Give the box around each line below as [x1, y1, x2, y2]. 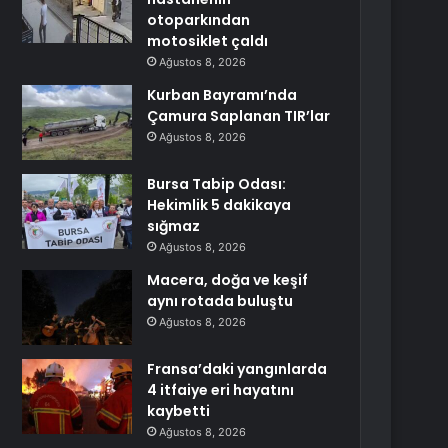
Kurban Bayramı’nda [147, 85, 298, 105]
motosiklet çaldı [147, 31, 269, 51]
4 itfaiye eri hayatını [147, 380, 295, 400]
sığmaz [147, 216, 201, 236]
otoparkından [147, 10, 251, 30]
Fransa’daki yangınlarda [147, 359, 328, 379]
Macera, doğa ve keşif [147, 270, 309, 290]
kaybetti [147, 401, 211, 421]
